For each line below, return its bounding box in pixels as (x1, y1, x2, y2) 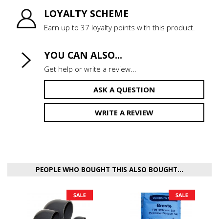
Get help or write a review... (44, 64, 136, 74)
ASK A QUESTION (93, 84, 155, 94)
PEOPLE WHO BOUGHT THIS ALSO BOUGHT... (36, 165, 183, 174)
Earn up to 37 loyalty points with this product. (44, 22, 195, 33)
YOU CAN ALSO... (44, 48, 122, 62)
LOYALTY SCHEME (44, 7, 129, 21)
